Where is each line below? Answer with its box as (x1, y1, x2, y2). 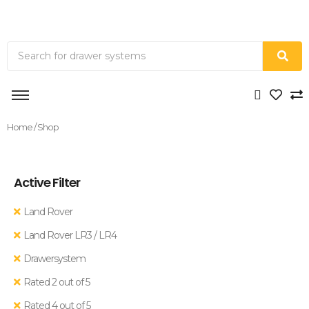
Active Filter (14, 174, 80, 191)
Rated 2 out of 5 (23, 276, 90, 288)
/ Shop (32, 121, 59, 132)
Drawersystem (23, 252, 86, 265)
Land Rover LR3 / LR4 (23, 229, 117, 241)
